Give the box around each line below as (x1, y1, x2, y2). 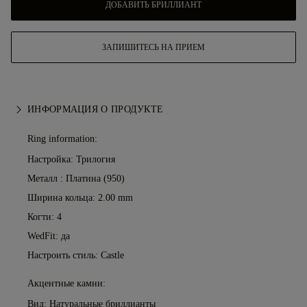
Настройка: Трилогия (27, 154, 115, 165)
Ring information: (27, 134, 97, 145)
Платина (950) (66, 173, 125, 184)
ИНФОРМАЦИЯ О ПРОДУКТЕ (27, 104, 164, 115)
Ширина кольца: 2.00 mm (27, 193, 133, 204)
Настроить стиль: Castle (27, 250, 124, 261)
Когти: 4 (27, 212, 62, 223)
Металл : (27, 173, 66, 184)
